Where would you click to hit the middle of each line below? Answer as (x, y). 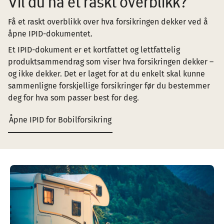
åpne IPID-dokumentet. (50, 34)
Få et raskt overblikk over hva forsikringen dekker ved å (108, 22)
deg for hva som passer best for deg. (73, 98)
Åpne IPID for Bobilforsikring (60, 120)
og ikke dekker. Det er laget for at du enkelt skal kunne (106, 74)
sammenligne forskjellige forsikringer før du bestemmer (109, 86)
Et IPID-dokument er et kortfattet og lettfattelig (94, 50)
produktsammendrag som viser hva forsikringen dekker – (111, 62)
